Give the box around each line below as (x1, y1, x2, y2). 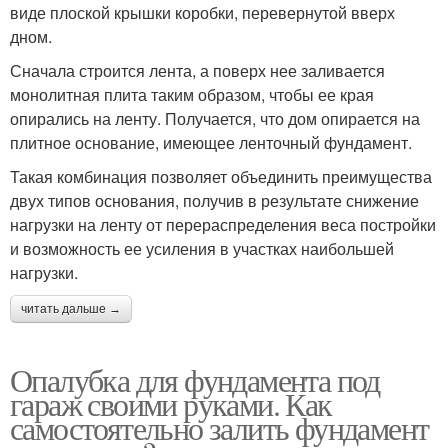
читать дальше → (21, 302, 121, 317)
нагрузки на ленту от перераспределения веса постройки (10, 213, 436, 237)
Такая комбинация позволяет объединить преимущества (10, 165, 432, 189)
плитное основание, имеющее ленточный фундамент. (10, 131, 412, 155)
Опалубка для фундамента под (10, 358, 380, 402)
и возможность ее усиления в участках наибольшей (10, 237, 394, 261)
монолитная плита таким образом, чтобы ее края (10, 83, 374, 107)
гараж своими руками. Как (10, 382, 332, 426)
